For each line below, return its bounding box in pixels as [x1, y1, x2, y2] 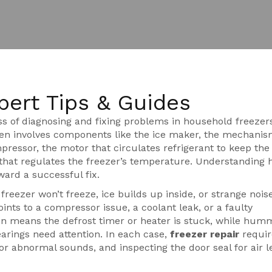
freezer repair [170, 228, 239, 240]
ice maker [152, 129, 199, 140]
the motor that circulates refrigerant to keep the [42, 142, 270, 154]
